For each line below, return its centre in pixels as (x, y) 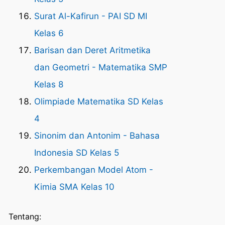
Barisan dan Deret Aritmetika (92, 50)
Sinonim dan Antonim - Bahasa (97, 136)
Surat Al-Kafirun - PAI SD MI (91, 16)
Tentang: (25, 216)
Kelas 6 (49, 33)
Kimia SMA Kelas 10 (74, 187)
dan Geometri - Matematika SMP (101, 67)
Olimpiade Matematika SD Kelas (99, 101)
